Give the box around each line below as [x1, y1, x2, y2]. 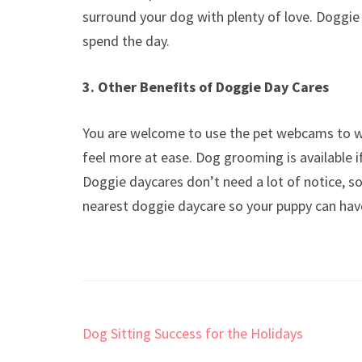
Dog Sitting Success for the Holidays [82, 324, 303, 343]
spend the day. [82, 32, 170, 51]
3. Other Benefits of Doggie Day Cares [82, 78, 329, 97]
